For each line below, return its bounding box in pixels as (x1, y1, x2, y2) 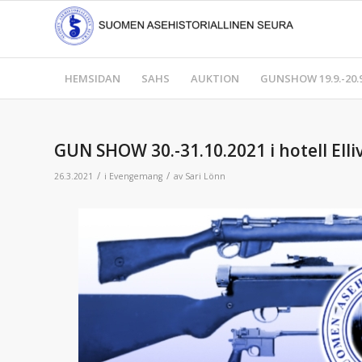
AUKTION (191, 71, 239, 86)
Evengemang (109, 170, 162, 182)
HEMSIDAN (65, 71, 120, 86)
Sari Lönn (185, 170, 225, 182)
